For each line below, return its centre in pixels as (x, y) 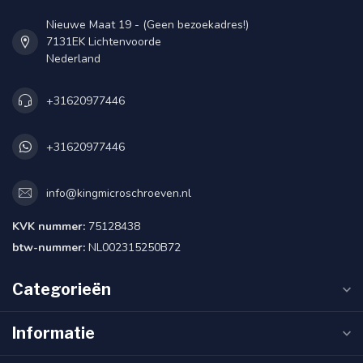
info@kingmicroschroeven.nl (119, 193)
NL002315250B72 (133, 248)
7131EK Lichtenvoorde (104, 42)
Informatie (53, 333)
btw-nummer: (49, 248)
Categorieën (62, 289)
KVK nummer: (49, 226)
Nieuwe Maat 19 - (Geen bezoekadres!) (147, 25)
